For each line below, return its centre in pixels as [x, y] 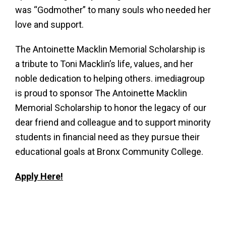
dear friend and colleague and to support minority [113, 122]
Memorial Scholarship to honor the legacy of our [111, 108]
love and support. [49, 24]
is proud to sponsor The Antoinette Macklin [101, 93]
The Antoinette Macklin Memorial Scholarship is [110, 49]
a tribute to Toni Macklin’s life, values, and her [104, 64]
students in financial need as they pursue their [107, 137]
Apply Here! [39, 176]
